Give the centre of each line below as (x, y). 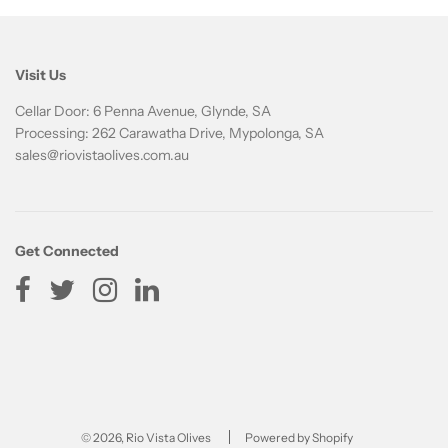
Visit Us (40, 75)
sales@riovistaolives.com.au (102, 155)
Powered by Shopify (298, 438)
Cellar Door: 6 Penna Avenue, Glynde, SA (143, 111)
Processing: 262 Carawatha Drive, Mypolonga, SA (169, 133)
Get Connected (67, 251)
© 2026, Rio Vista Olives (145, 438)
